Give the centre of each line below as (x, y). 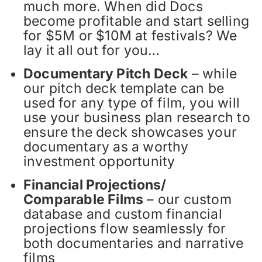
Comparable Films (84, 200)
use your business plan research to (137, 118)
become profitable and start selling (137, 21)
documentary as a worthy (106, 147)
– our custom (187, 200)
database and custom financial (123, 214)
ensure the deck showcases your (130, 132)
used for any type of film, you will (132, 103)
